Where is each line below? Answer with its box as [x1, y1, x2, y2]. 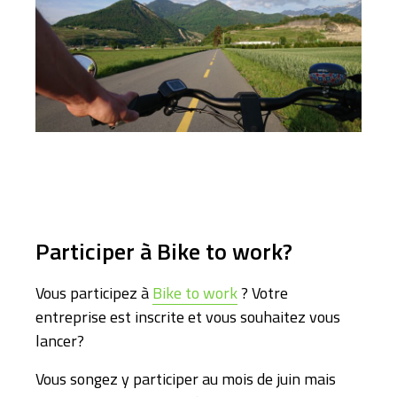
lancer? [35, 328, 84, 353]
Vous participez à [35, 280, 152, 305]
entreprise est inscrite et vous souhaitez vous [35, 304, 340, 329]
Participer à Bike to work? [35, 233, 292, 269]
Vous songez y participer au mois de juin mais [35, 366, 336, 391]
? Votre [237, 280, 288, 305]
